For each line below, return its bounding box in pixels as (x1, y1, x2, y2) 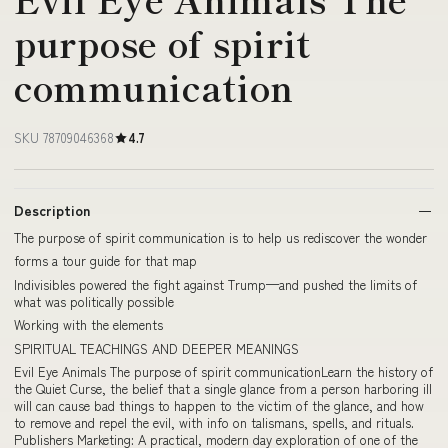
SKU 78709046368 (14, 127, 114, 147)
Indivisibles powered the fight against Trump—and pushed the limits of (14, 274, 417, 294)
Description (14, 199, 90, 220)
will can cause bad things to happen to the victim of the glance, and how (14, 396, 424, 416)
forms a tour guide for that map (14, 251, 197, 271)
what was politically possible (14, 291, 174, 311)
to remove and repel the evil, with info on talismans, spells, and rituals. (14, 413, 414, 433)
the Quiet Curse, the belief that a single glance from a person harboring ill (14, 379, 432, 399)
